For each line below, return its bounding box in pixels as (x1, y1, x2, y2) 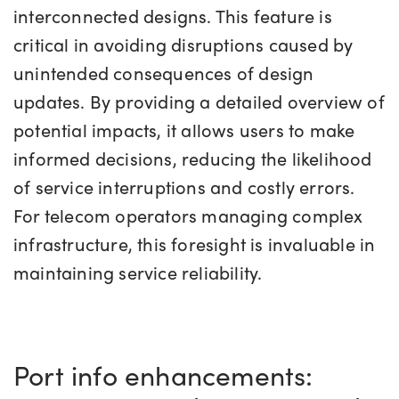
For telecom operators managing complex (13, 202, 363, 229)
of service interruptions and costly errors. (13, 174, 355, 200)
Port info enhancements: (13, 355, 313, 395)
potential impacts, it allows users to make (13, 117, 355, 143)
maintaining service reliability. (13, 259, 267, 286)
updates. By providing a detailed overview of (13, 88, 385, 115)
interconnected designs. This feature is (13, 3, 332, 29)
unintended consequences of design (13, 60, 314, 86)
